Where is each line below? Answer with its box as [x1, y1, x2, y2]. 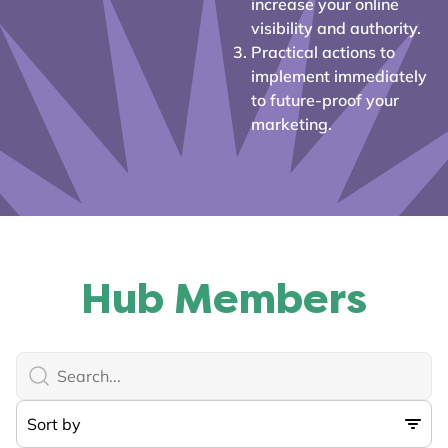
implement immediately [250, 65, 427, 86]
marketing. [250, 113, 332, 134]
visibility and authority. [250, 17, 421, 38]
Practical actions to [250, 41, 395, 62]
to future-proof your [250, 89, 399, 110]
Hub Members [81, 273, 367, 324]
